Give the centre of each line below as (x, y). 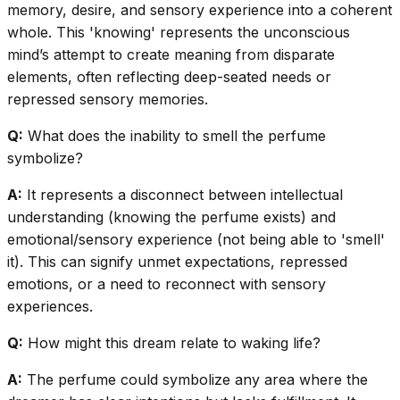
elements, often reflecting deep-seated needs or (169, 77)
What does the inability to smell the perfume (175, 136)
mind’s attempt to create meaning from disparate (171, 55)
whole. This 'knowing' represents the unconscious (179, 33)
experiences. (50, 307)
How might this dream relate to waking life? (172, 343)
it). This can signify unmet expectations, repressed (177, 262)
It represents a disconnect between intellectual (183, 195)
